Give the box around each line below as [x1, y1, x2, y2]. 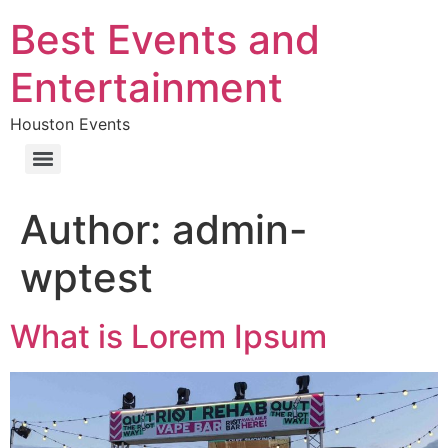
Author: [20, 205, 172, 254]
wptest [20, 253, 153, 302]
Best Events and [10, 15, 320, 64]
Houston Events [10, 114, 130, 134]
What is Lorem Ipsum [10, 317, 327, 356]
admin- [172, 205, 308, 254]
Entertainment [10, 63, 283, 112]
